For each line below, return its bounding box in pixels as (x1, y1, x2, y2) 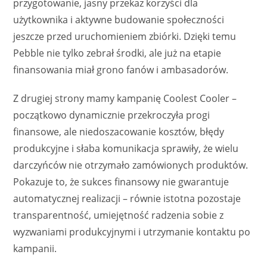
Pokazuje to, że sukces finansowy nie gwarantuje (13, 175, 229, 188)
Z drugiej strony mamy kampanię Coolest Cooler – (13, 91, 237, 105)
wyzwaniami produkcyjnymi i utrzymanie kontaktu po (13, 225, 251, 238)
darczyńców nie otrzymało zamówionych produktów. (13, 158, 249, 172)
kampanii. (13, 241, 57, 255)
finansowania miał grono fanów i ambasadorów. (13, 63, 229, 76)
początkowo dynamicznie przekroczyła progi (13, 108, 210, 122)
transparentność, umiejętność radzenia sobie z (13, 208, 224, 222)
